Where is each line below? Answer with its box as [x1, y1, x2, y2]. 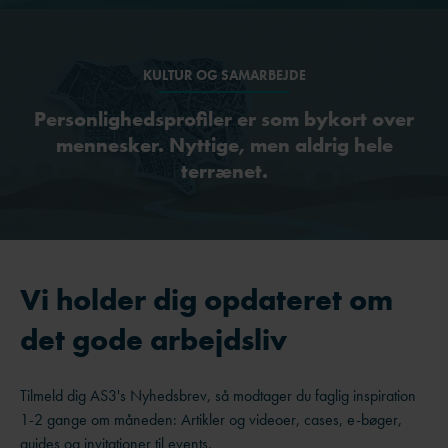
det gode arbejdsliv [20, 320, 287, 359]
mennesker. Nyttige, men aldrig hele [55, 132, 393, 159]
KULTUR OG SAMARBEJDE [142, 66, 306, 85]
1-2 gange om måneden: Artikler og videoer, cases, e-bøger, [20, 408, 402, 430]
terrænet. [180, 158, 268, 185]
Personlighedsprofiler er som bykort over [34, 106, 414, 133]
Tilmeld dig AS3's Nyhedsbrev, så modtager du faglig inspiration [20, 384, 416, 406]
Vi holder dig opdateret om [20, 280, 393, 319]
